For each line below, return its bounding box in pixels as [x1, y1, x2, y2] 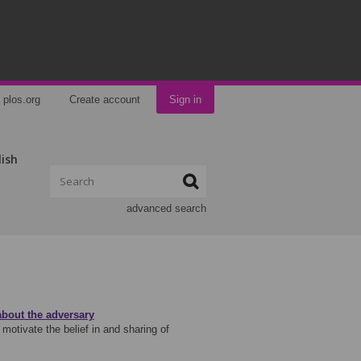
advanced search [127, 202, 206, 214]
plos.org [3, 93, 40, 106]
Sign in [169, 93, 201, 106]
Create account [69, 93, 140, 106]
